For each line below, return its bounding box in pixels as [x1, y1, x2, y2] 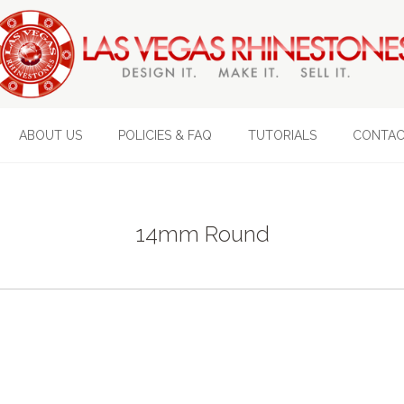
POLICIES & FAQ [117, 128, 212, 142]
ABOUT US [18, 128, 82, 142]
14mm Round [134, 221, 270, 247]
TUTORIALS [247, 128, 317, 142]
